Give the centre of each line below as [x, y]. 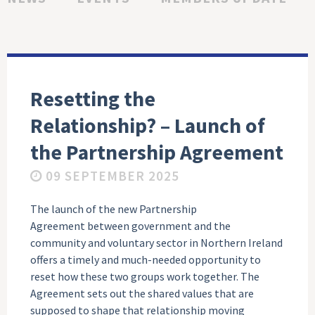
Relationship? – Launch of [148, 126]
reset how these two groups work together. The [145, 276]
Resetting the [93, 99]
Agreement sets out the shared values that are [142, 293]
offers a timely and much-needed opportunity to [146, 259]
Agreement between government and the [131, 225]
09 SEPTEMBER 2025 [113, 176]
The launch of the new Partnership [114, 208]
